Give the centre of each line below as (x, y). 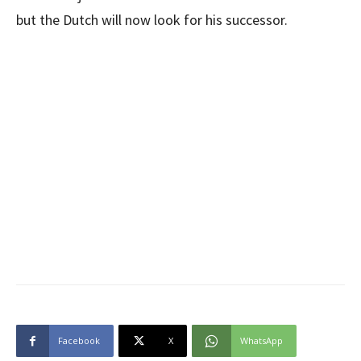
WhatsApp (261, 340)
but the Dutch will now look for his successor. (152, 20)
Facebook (79, 340)
